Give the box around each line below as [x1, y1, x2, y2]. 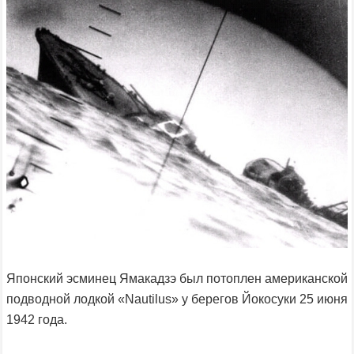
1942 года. [6, 312, 67, 326]
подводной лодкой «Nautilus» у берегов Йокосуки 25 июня [6, 292, 348, 306]
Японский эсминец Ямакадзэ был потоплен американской [6, 271, 348, 285]
